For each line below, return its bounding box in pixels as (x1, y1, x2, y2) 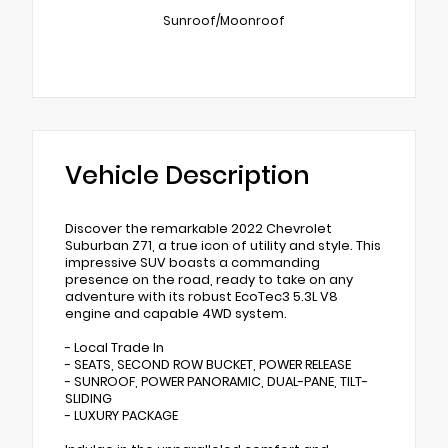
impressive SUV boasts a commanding (65, 254, 320, 272)
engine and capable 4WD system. (65, 305, 287, 323)
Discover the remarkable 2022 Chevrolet (65, 220, 332, 238)
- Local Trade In (65, 339, 164, 357)
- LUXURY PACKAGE (65, 407, 178, 425)
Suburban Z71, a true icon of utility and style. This (65, 237, 381, 255)
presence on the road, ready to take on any (65, 271, 353, 289)
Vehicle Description (65, 158, 310, 194)
